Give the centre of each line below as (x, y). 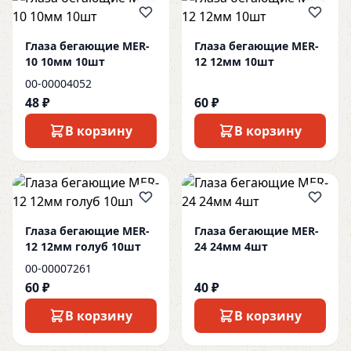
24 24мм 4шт (231, 246)
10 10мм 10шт (65, 62)
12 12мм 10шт (234, 62)
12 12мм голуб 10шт (83, 246)
